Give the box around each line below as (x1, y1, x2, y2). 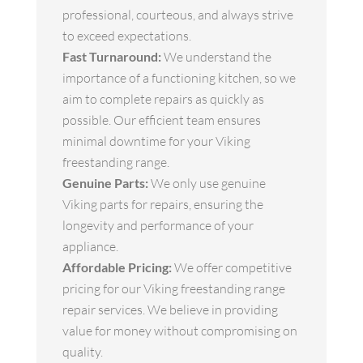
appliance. (62, 238, 118, 255)
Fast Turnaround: (62, 49, 161, 65)
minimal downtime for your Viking (62, 133, 250, 150)
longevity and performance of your (62, 217, 254, 234)
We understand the (160, 49, 271, 66)
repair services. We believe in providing (62, 301, 278, 318)
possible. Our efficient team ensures (62, 112, 261, 129)
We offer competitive (171, 259, 292, 276)
